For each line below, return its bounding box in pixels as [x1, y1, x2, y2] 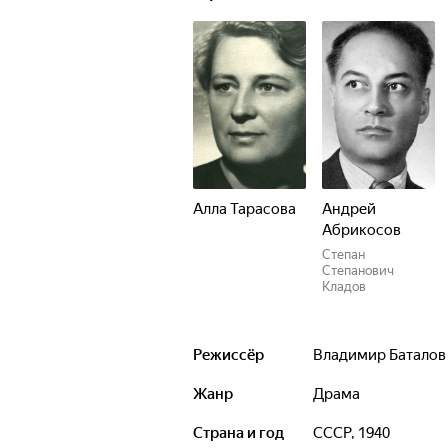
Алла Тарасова [193, 200, 296, 218]
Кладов [322, 279, 366, 294]
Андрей [322, 200, 376, 218]
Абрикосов [322, 221, 401, 239]
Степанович [322, 263, 394, 278]
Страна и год [193, 424, 284, 442]
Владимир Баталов [323, 346, 446, 364]
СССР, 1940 [323, 424, 390, 442]
